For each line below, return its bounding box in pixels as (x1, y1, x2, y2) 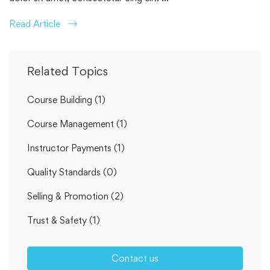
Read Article (9, 18, 60, 30)
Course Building (27, 94, 95, 105)
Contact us (111, 253, 159, 264)
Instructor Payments (27, 142, 114, 154)
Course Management (27, 118, 116, 130)
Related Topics (27, 64, 108, 78)
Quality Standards (27, 166, 103, 178)
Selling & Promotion (27, 190, 111, 202)
